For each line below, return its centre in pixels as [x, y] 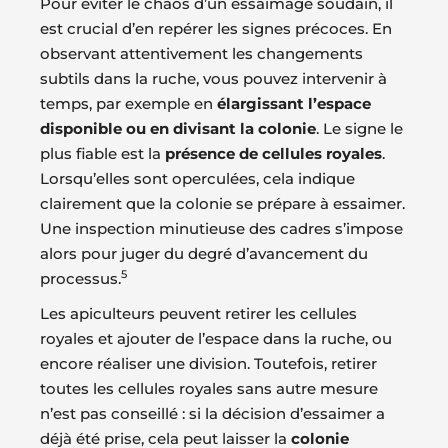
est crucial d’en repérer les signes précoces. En [216, 28]
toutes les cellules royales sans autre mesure [209, 388]
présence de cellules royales [273, 153]
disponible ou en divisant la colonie [178, 128]
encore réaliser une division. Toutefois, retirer [208, 363]
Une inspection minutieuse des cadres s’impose [221, 228]
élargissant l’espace [294, 103]
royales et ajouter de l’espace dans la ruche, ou [216, 338]
